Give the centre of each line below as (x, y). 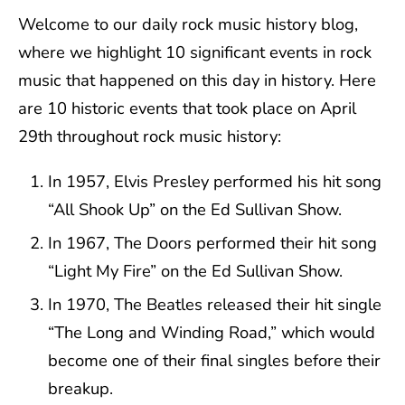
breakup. (81, 388)
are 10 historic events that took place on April (187, 108)
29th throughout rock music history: (150, 137)
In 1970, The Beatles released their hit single (215, 304)
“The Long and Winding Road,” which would (212, 332)
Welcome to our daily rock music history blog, (188, 24)
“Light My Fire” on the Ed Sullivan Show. (196, 270)
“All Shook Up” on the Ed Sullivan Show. (195, 209)
